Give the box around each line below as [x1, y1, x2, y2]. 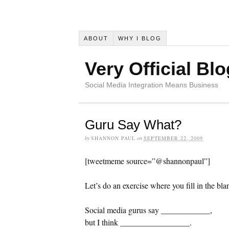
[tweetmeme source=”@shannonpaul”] [85, 155, 210, 166]
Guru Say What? [85, 117, 181, 132]
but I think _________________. [85, 216, 192, 227]
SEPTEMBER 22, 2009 [144, 134, 203, 142]
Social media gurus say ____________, [85, 204, 212, 215]
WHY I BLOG [118, 35, 162, 41]
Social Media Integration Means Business [85, 80, 218, 89]
